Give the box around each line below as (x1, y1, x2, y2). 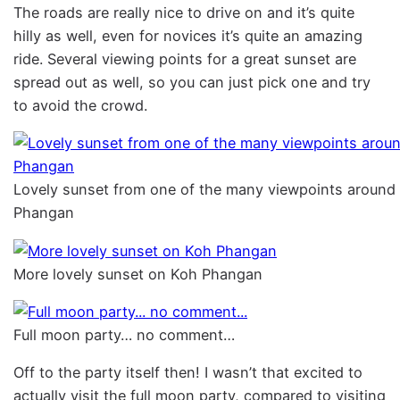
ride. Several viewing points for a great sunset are (13, 50, 357, 69)
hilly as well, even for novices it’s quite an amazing (13, 27, 363, 46)
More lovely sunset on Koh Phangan (13, 264, 263, 283)
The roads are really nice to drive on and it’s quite (13, 4, 355, 22)
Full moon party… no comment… (13, 325, 236, 344)
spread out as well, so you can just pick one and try (13, 73, 371, 92)
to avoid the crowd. (13, 96, 148, 115)
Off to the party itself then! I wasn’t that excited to (13, 363, 363, 382)
